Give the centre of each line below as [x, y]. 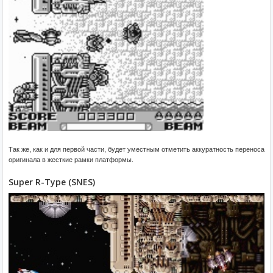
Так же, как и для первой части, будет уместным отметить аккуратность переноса [136, 149]
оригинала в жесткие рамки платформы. [71, 159]
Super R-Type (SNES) [52, 182]
